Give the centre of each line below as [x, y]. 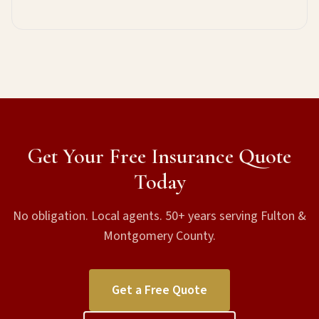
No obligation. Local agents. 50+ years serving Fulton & [159, 216]
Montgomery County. [159, 236]
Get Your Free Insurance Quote [159, 156]
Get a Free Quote [159, 290]
